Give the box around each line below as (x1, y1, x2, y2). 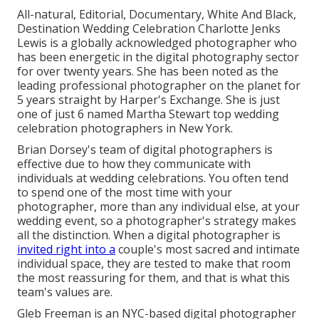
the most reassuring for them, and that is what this (17, 270, 290, 286)
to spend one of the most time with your (17, 184, 232, 201)
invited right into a (17, 241, 115, 258)
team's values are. (17, 284, 113, 300)
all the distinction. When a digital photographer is (17, 227, 281, 244)
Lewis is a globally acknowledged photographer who (17, 35, 297, 51)
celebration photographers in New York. (17, 120, 233, 137)
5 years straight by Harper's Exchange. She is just (17, 92, 280, 108)
